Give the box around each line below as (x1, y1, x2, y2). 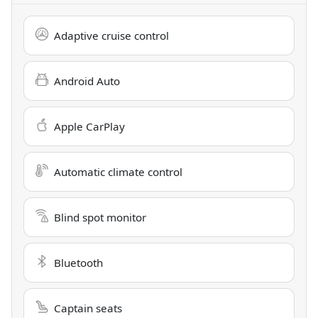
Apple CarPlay (54, 119, 125, 134)
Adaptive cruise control (54, 28, 169, 43)
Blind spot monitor (54, 210, 146, 225)
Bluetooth (54, 256, 103, 270)
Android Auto (54, 74, 120, 89)
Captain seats (54, 301, 122, 316)
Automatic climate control (54, 165, 182, 180)
